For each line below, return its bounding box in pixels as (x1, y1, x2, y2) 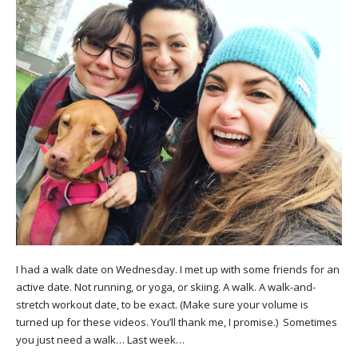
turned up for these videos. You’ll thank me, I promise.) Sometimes (16, 314, 337, 329)
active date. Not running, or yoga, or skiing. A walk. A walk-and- (16, 279, 316, 294)
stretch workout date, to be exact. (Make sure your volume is (16, 296, 308, 312)
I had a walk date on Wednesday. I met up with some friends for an (16, 261, 340, 276)
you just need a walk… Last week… (16, 332, 185, 347)
